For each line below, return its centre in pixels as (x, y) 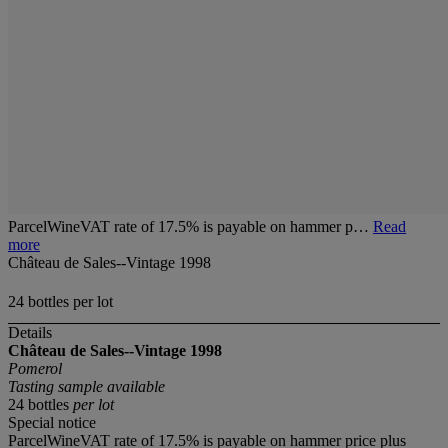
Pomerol (35, 369)
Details (30, 333)
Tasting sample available (86, 387)
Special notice (52, 423)
